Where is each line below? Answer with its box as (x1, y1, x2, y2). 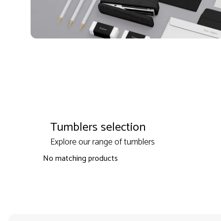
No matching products (42, 152, 118, 166)
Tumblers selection (50, 118, 146, 138)
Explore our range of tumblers (50, 135, 155, 150)
